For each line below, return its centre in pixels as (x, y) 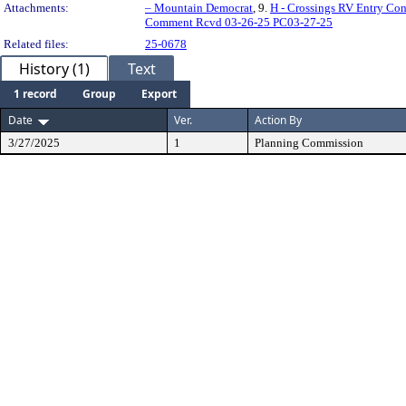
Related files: (36, 43)
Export (159, 93)
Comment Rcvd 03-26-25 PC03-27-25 (239, 22)
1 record (35, 93)
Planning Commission (309, 142)
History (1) (54, 68)
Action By (278, 120)
